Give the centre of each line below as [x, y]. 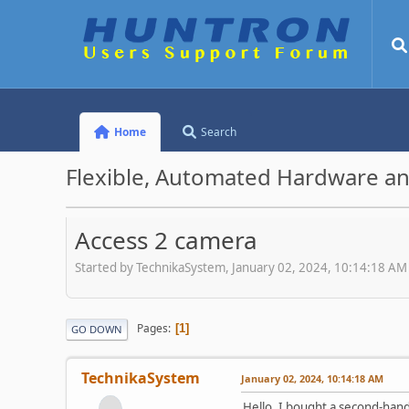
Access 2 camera [166, 240]
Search [219, 132]
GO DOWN [97, 329]
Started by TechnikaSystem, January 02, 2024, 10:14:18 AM [241, 267]
